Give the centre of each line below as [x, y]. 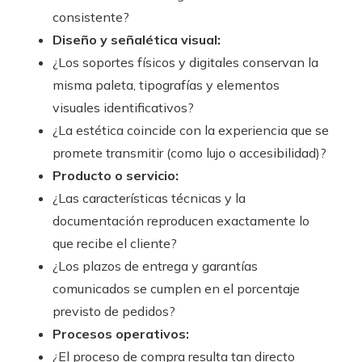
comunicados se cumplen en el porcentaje [176, 289]
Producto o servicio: [116, 176]
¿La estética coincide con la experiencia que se [191, 130]
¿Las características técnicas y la [149, 198]
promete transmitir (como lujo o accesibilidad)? [189, 153]
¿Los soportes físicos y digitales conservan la [185, 63]
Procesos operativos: [121, 334]
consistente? [91, 17]
